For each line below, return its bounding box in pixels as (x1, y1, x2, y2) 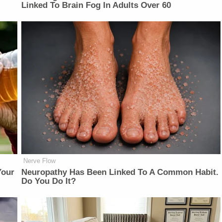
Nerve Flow (23, 157, 56, 165)
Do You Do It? (21, 176, 76, 186)
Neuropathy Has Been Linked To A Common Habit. (21, 167, 219, 177)
